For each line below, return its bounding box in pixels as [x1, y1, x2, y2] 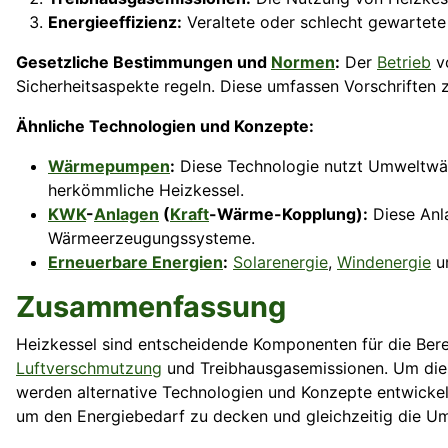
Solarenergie [233, 252, 328, 273]
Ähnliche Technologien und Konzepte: [16, 116, 314, 137]
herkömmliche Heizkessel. [48, 180, 244, 201]
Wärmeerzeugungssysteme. [48, 228, 255, 249]
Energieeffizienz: [48, 12, 182, 33]
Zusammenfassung [16, 289, 286, 325]
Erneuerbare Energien [48, 252, 223, 273]
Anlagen [94, 204, 159, 225]
